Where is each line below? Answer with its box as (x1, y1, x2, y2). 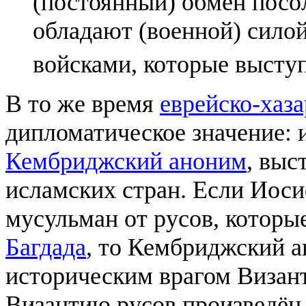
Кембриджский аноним (5, 147, 247, 175)
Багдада (5, 233, 86, 261)
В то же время (5, 89, 160, 117)
